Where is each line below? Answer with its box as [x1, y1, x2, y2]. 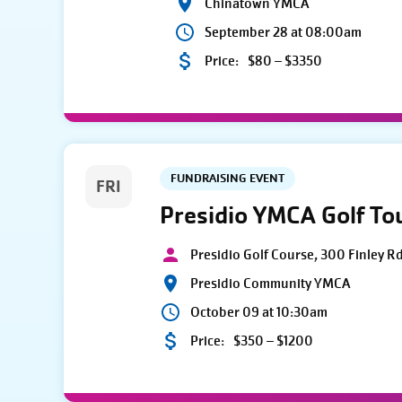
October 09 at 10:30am [190, 303, 328, 322]
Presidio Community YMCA [190, 275, 351, 293]
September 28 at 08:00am [205, 23, 363, 42]
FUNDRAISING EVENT [170, 170, 285, 187]
